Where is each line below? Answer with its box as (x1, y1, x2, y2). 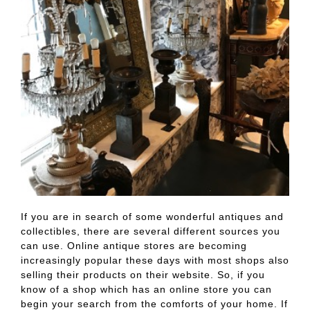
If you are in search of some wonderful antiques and (21, 211, 284, 223)
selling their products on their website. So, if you (21, 269, 265, 281)
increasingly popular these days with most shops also (21, 255, 289, 266)
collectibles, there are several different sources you (21, 226, 280, 237)
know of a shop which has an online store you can (21, 284, 272, 295)
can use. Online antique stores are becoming (21, 240, 247, 252)
